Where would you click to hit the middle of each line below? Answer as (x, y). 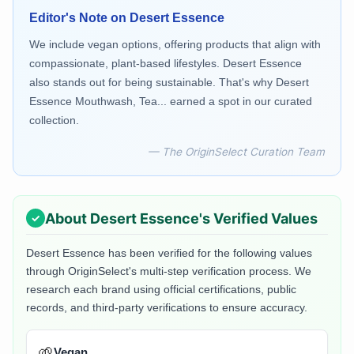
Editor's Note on (79, 18)
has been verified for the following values (209, 253)
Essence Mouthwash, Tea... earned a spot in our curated (171, 102)
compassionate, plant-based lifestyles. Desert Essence (166, 64)
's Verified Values (258, 218)
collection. (54, 121)
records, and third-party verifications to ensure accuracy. (167, 308)
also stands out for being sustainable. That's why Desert (169, 83)
